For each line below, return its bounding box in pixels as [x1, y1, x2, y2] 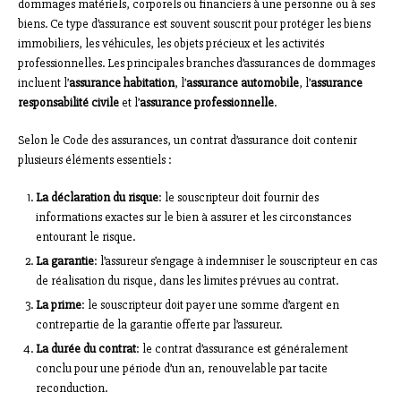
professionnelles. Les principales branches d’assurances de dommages [18, 55, 375, 72]
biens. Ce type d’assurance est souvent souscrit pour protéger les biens [18, 16, 371, 32]
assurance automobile [186, 75, 299, 91]
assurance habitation [69, 75, 175, 91]
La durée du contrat [36, 341, 136, 357]
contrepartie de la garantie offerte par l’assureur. [36, 317, 282, 333]
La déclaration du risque [36, 190, 158, 206]
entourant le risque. [36, 229, 135, 245]
